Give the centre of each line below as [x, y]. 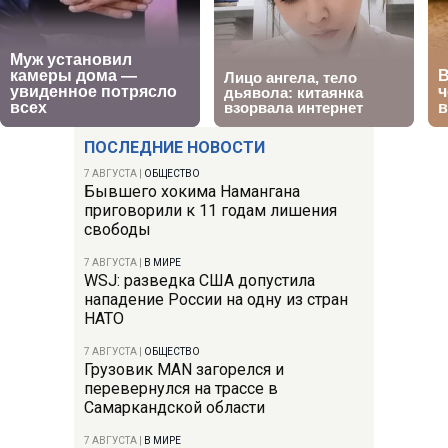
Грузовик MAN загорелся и [184, 369]
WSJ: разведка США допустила [199, 280]
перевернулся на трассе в [181, 388]
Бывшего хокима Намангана [192, 191]
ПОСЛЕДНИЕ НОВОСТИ [174, 147]
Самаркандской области [174, 407]
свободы [117, 229]
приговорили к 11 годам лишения [210, 210]
